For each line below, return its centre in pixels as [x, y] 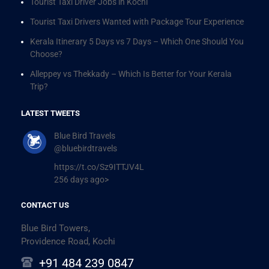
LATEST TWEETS [50, 113]
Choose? [46, 54]
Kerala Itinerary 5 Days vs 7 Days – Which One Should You [137, 41]
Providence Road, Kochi [68, 241]
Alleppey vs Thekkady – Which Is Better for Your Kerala [131, 74]
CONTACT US [45, 205]
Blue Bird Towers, [56, 228]
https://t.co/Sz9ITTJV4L [99, 167]
